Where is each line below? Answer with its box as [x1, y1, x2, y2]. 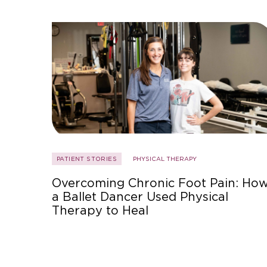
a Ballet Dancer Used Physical [52, 190, 228, 204]
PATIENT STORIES [57, 155, 117, 163]
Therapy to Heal [52, 203, 148, 218]
